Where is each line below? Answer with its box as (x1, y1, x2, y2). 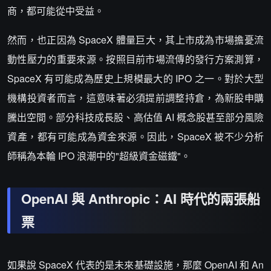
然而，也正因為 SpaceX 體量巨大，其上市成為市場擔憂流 (7, 33, 264, 47)
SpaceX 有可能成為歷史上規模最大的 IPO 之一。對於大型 (7, 71, 264, 85)
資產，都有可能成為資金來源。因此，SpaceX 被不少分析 (7, 129, 264, 143)
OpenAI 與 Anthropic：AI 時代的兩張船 (21, 189, 260, 208)
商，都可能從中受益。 (7, 4, 104, 18)
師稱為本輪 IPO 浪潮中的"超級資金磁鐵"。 (7, 149, 191, 163)
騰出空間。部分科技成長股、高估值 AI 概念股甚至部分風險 (7, 110, 264, 124)
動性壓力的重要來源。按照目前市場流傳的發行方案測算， (7, 52, 264, 66)
